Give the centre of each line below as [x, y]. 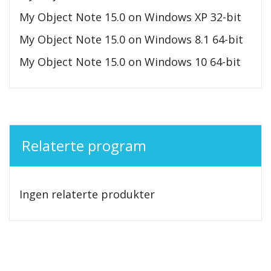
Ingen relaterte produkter [87, 194]
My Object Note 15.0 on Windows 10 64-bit [130, 62]
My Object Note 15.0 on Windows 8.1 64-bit [131, 40]
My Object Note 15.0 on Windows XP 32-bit [130, 17]
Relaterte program [84, 146]
